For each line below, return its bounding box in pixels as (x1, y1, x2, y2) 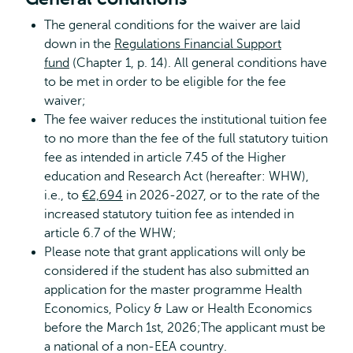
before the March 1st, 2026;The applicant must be (44, 321, 325, 335)
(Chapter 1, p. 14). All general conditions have (69, 56, 327, 70)
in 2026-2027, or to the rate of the (123, 188, 320, 203)
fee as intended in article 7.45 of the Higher (44, 150, 286, 165)
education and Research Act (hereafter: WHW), (44, 169, 309, 184)
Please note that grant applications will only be (44, 245, 306, 259)
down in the (44, 37, 114, 51)
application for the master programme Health (44, 283, 302, 297)
